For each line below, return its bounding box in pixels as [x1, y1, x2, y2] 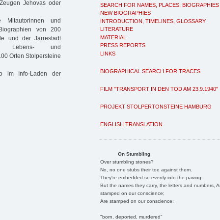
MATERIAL [100, 34, 126, 40]
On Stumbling [117, 151, 150, 157]
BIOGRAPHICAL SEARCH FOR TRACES [100, 68, 200, 74]
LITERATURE [100, 26, 133, 32]
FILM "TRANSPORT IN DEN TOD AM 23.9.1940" [100, 85, 218, 92]
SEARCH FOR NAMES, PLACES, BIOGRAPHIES [100, 1, 219, 8]
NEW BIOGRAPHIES [100, 10, 151, 16]
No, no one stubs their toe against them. [100, 166, 192, 172]
